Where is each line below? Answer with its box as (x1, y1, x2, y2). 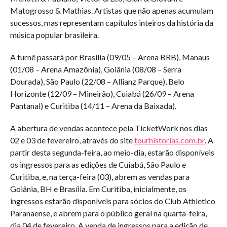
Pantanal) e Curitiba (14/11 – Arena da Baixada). (10, 101, 176, 110)
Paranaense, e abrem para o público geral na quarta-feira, (10, 208, 207, 218)
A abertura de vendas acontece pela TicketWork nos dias (10, 123, 208, 133)
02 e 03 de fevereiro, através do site (10, 135, 134, 145)
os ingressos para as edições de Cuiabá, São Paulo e (10, 160, 186, 169)
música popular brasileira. (10, 30, 99, 40)
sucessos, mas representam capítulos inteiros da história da (10, 18, 213, 27)
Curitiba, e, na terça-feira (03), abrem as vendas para (10, 172, 190, 181)
